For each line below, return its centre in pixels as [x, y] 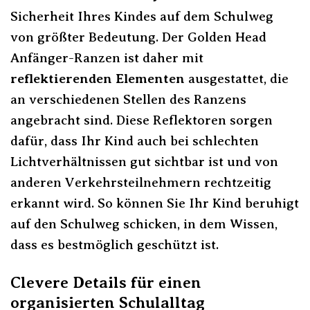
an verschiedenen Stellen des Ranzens [128, 99]
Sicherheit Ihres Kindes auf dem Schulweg [142, 16]
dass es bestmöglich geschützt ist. [115, 244]
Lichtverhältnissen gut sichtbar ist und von [144, 161]
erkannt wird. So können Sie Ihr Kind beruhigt [155, 203]
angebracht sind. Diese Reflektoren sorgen [142, 120]
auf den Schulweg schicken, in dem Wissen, [144, 224]
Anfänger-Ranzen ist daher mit [107, 57]
